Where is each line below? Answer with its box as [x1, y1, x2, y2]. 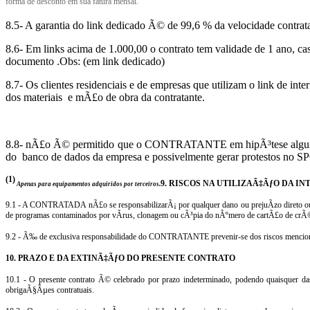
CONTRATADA [30, 200, 86, 210]
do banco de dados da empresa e [6, 151, 152, 163]
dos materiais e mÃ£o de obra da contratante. [6, 91, 205, 103]
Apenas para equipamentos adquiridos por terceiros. [15, 181, 161, 188]
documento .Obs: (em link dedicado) [6, 55, 165, 67]
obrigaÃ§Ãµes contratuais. [6, 285, 94, 295]
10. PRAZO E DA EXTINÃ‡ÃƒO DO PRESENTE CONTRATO [6, 253, 235, 264]
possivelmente [152, 151, 214, 163]
